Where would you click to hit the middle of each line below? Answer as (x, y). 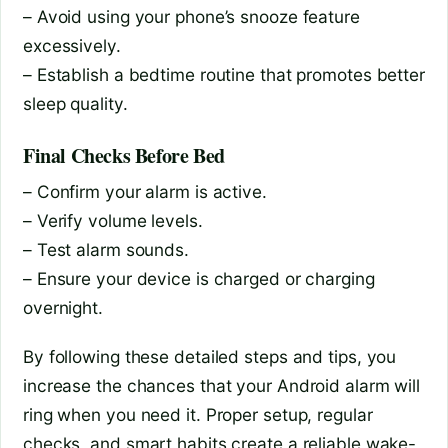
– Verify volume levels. (113, 220)
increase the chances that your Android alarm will (222, 385)
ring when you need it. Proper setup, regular (198, 414)
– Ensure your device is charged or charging (199, 278)
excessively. (72, 45)
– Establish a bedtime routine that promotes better (224, 74)
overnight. (63, 307)
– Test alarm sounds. (106, 249)
